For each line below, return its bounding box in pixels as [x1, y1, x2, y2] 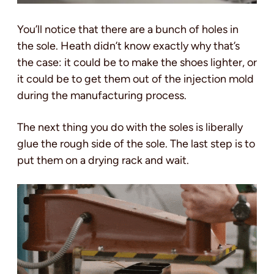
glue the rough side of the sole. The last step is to [17, 137, 255, 151]
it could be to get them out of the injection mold [17, 72, 254, 86]
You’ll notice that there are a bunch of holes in [17, 23, 239, 37]
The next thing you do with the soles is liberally [17, 120, 243, 135]
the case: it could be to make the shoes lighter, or [17, 56, 257, 70]
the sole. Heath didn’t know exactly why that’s [17, 39, 240, 53]
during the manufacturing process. [17, 89, 189, 103]
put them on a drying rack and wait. [17, 154, 189, 168]
